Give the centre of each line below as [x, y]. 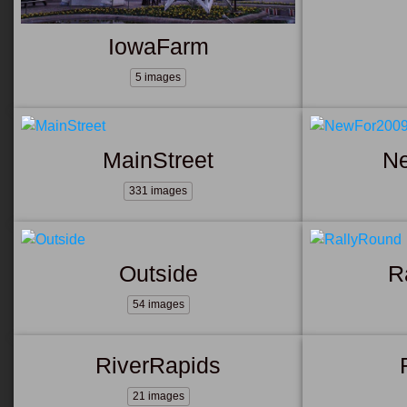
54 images [158, 304]
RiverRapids [159, 365]
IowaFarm [158, 46]
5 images [159, 77]
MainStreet [159, 159]
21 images [158, 396]
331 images [159, 190]
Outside [158, 273]
